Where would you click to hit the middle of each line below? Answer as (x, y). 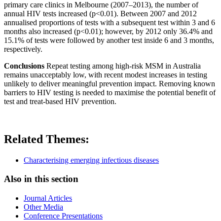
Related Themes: (47, 139)
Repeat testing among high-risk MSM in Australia (123, 66)
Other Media (43, 207)
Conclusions (24, 66)
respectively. (23, 49)
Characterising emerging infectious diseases (91, 160)
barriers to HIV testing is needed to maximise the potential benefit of (110, 92)
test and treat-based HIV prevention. (60, 101)
